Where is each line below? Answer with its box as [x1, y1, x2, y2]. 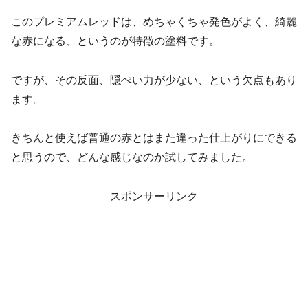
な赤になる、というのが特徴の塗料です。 [11, 34, 220, 47]
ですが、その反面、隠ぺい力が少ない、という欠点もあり [11, 74, 297, 86]
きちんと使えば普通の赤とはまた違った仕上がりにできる [11, 132, 297, 144]
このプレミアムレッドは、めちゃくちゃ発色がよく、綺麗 [11, 15, 297, 27]
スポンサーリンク [110, 190, 198, 203]
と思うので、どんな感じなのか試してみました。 [11, 151, 253, 164]
